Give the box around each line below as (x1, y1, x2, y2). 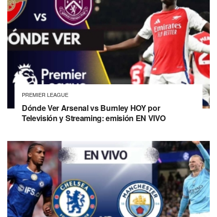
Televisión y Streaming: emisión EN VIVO (22, 112, 166, 124)
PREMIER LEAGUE (22, 91, 68, 99)
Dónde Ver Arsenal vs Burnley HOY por (22, 102, 160, 114)
